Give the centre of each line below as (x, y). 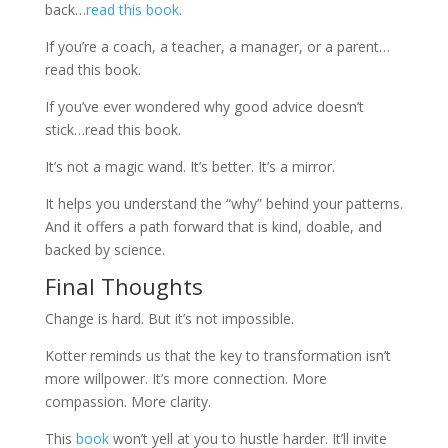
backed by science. (104, 249)
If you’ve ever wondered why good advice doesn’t (204, 106)
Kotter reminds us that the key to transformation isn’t (217, 355)
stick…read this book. (112, 129)
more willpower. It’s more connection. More (185, 378)
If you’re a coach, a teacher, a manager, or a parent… (217, 46)
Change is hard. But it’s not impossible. (169, 318)
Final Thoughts (123, 285)
